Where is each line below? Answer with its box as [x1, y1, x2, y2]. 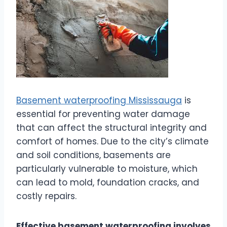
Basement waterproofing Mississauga [16, 94, 182, 106]
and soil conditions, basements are [16, 148, 171, 161]
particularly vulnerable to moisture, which [16, 162, 198, 175]
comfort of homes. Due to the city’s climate [16, 135, 209, 147]
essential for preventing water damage [16, 107, 190, 120]
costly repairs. [16, 190, 77, 202]
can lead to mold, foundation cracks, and [16, 176, 199, 188]
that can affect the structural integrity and [16, 121, 207, 134]
